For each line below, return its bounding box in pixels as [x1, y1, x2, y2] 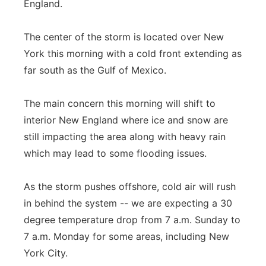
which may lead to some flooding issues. [24, 147, 207, 159]
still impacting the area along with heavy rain [24, 131, 226, 142]
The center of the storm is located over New [24, 31, 224, 43]
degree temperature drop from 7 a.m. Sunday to [24, 214, 240, 226]
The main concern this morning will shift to [24, 97, 216, 109]
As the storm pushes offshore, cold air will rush [24, 180, 236, 192]
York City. [24, 247, 68, 259]
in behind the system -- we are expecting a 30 [24, 197, 232, 209]
